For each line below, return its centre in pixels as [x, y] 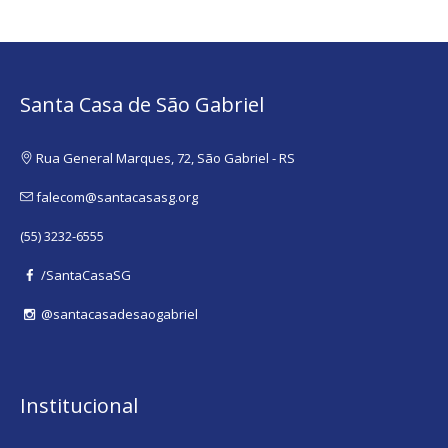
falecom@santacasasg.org [117, 196]
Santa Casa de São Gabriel [142, 104]
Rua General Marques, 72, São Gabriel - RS [166, 157]
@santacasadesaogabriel [120, 313]
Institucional [79, 405]
